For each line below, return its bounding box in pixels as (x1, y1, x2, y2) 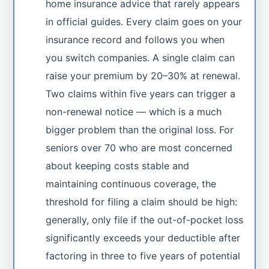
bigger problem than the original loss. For (46, 123, 234, 136)
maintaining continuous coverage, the (46, 177, 217, 190)
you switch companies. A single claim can (46, 51, 235, 64)
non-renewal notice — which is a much (46, 105, 222, 118)
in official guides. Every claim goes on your (46, 15, 243, 28)
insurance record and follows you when (46, 33, 225, 46)
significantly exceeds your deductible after (46, 231, 241, 244)
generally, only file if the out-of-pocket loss (46, 213, 244, 226)
